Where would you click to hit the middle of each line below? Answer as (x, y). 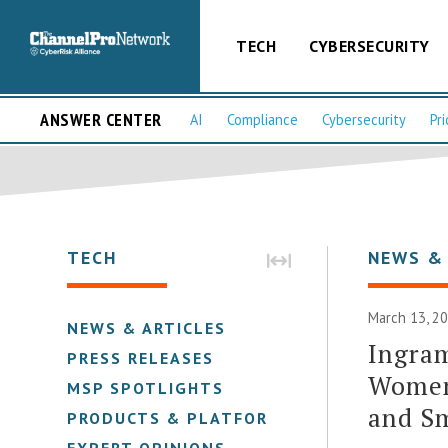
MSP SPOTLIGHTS (146, 387)
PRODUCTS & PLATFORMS (181, 417)
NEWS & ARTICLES (147, 327)
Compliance (262, 120)
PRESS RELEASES (141, 357)
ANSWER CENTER (101, 120)
